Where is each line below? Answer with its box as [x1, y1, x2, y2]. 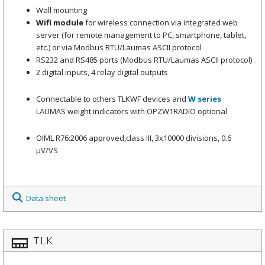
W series [188, 93, 221, 104]
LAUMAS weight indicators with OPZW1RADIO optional [36, 105, 227, 117]
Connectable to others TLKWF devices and [36, 93, 188, 104]
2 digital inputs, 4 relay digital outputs [36, 66, 168, 77]
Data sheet [26, 193, 66, 204]
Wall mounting [36, 4, 87, 15]
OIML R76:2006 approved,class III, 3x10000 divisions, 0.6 [36, 132, 231, 144]
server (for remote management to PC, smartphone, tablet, [36, 29, 246, 40]
